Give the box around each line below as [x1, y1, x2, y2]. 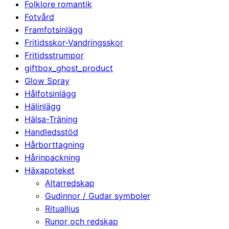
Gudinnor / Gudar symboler [45, 190, 150, 201]
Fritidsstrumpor [25, 50, 84, 60]
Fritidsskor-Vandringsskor [25, 37, 123, 48]
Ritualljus [45, 203, 79, 214]
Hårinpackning [25, 152, 80, 163]
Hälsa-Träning [25, 113, 78, 124]
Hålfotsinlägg [25, 88, 76, 99]
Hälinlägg [25, 101, 61, 111]
